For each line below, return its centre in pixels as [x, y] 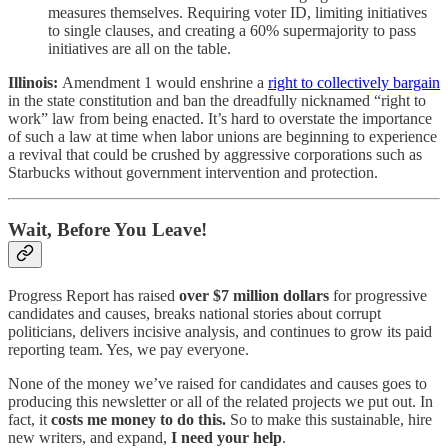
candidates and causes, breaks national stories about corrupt [194, 313]
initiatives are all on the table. [139, 49]
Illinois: [35, 83]
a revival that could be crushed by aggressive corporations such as [215, 155]
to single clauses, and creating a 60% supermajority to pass [232, 31]
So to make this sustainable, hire [331, 419]
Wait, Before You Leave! [107, 229]
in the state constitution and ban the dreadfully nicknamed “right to [217, 101]
